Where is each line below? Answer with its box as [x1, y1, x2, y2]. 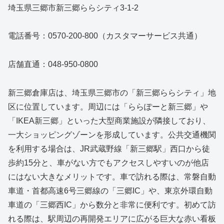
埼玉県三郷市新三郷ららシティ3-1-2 [8, 3, 138, 12]
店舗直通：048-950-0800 [8, 60, 98, 69]
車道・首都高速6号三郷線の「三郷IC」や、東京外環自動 [8, 186, 212, 195]
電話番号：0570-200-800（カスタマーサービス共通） [8, 31, 202, 40]
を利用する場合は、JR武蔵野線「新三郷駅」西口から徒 [8, 144, 210, 153]
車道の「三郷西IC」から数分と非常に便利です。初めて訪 [8, 200, 216, 209]
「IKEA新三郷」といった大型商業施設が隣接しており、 [8, 116, 210, 125]
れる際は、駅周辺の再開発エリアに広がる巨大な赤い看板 [8, 214, 216, 223]
